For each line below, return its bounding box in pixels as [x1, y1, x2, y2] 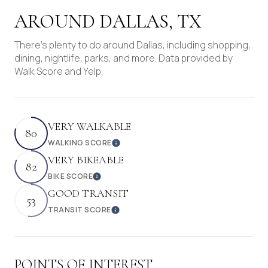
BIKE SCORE [48, 170, 93, 181]
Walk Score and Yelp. [14, 65, 103, 78]
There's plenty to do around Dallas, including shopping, [14, 38, 251, 52]
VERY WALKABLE [48, 119, 131, 133]
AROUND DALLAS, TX [14, 10, 202, 33]
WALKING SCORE [48, 137, 112, 148]
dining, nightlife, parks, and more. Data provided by [14, 51, 233, 65]
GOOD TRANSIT [48, 186, 129, 200]
